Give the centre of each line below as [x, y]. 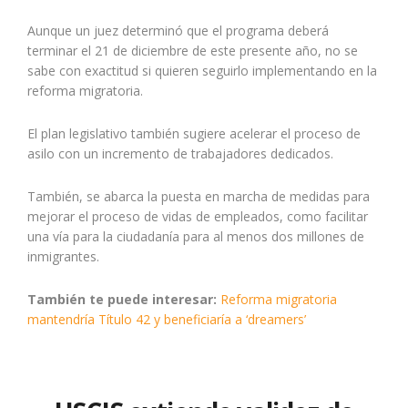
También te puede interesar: [122, 300]
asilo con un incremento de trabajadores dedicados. [182, 154]
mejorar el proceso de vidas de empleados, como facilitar [198, 217]
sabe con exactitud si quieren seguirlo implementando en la [202, 71]
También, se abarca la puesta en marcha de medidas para [199, 197]
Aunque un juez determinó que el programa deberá [178, 31]
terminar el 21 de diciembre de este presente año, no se [193, 51]
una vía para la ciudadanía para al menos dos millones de [196, 237]
